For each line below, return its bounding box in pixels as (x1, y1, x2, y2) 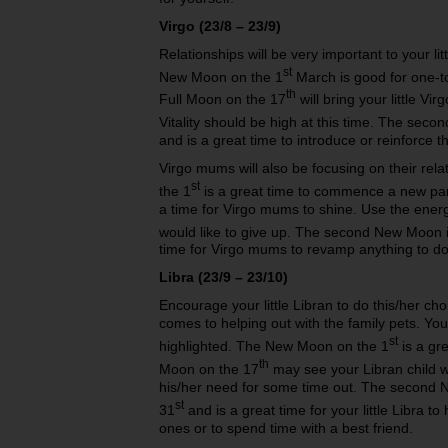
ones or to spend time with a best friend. (159, 419, 413, 436)
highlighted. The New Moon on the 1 (159, 338, 389, 355)
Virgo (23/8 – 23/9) (159, 17, 281, 34)
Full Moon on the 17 (159, 91, 286, 108)
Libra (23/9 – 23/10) (159, 269, 288, 286)
